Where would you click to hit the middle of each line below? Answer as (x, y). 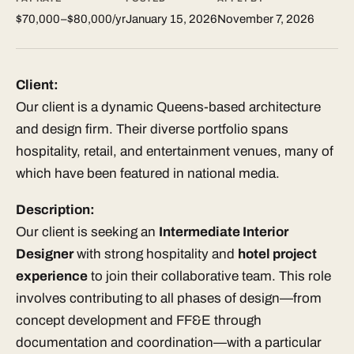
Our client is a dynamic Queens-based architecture (168, 107)
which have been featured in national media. (149, 173)
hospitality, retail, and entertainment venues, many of (175, 151)
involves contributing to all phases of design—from (169, 298)
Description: (55, 209)
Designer (45, 254)
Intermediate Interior (224, 232)
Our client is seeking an (87, 232)
